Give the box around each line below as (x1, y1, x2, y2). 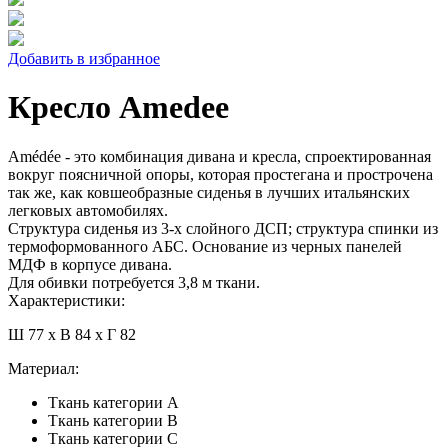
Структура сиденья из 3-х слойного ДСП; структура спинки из (8, 219, 438, 237)
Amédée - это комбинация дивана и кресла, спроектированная (8, 147, 431, 165)
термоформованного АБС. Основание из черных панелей (8, 237, 402, 255)
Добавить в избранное (8, 49, 160, 67)
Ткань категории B (48, 411, 178, 429)
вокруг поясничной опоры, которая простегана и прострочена (8, 165, 433, 183)
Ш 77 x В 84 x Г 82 (8, 325, 136, 343)
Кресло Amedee (8, 89, 229, 126)
